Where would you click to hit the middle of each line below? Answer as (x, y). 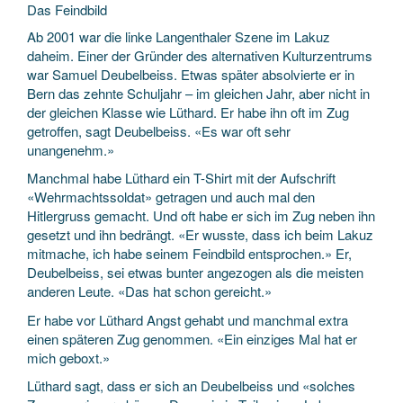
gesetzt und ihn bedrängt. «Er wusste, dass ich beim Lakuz (200, 234)
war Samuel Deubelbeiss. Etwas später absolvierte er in (191, 74)
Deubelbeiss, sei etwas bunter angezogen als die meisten (195, 272)
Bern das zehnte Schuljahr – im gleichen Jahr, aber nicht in (198, 93)
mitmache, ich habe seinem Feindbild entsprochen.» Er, (189, 253)
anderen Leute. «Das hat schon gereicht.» (149, 291)
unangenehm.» (71, 149)
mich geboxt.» (68, 357)
